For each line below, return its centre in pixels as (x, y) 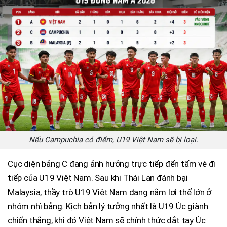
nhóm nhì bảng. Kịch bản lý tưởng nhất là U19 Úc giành (108, 206)
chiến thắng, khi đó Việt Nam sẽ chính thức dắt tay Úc (107, 221)
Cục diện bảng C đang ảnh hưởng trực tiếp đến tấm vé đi (112, 164)
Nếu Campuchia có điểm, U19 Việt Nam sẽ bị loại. (113, 140)
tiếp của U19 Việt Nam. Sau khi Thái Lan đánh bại (98, 178)
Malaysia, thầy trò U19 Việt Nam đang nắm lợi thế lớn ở (110, 192)
